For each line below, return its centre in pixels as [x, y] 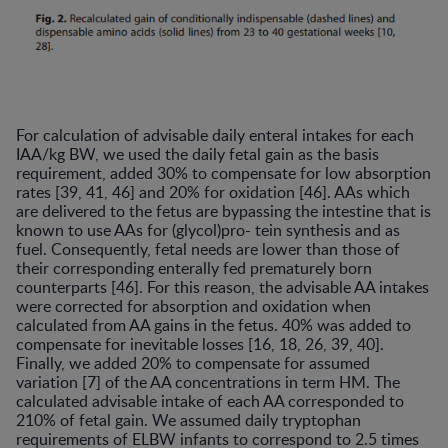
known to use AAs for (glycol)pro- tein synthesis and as [208, 230]
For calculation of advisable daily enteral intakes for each [215, 135]
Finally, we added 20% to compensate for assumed [193, 363]
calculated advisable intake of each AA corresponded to [210, 401]
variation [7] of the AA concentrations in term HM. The [208, 382]
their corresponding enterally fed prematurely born [194, 268]
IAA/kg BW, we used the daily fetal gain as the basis [197, 154]
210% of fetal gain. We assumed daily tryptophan [188, 420]
